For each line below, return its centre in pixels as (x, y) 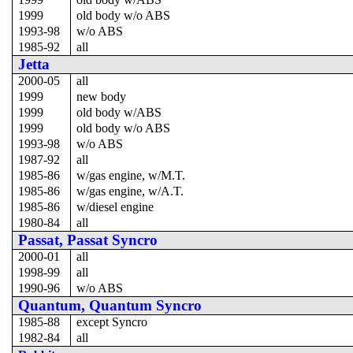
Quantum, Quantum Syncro (110, 305)
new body (102, 96)
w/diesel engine (115, 206)
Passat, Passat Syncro (88, 240)
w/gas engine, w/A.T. (130, 191)
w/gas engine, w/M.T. (131, 175)
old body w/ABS (119, 112)
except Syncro (112, 321)
